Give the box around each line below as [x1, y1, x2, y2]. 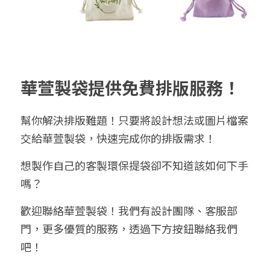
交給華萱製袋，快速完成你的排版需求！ [20, 130, 216, 146]
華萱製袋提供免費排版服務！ [20, 75, 240, 100]
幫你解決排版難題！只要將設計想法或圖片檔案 [20, 112, 248, 128]
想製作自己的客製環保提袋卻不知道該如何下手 [20, 157, 248, 174]
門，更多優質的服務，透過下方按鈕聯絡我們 [20, 221, 237, 237]
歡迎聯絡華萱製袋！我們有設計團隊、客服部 [20, 202, 237, 219]
